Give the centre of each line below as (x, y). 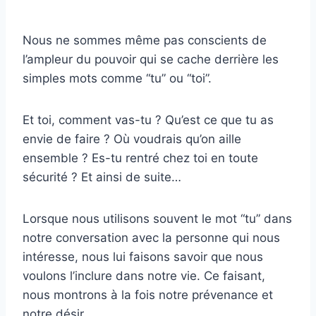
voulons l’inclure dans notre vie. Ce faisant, (144, 276)
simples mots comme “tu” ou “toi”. (117, 79)
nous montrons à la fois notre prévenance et (148, 295)
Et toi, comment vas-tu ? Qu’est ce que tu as (148, 120)
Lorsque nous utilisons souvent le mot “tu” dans (157, 219)
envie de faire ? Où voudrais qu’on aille (132, 139)
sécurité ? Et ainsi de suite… (102, 177)
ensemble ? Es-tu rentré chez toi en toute (140, 158)
